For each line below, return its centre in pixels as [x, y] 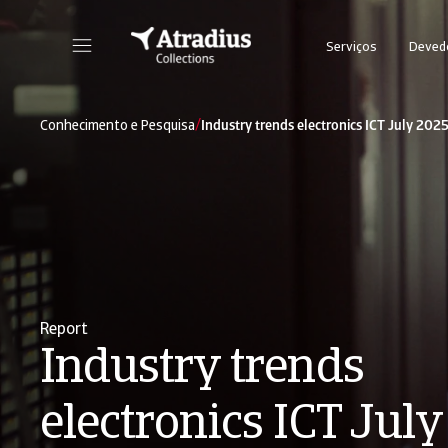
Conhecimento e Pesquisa [117, 126]
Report [64, 330]
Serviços [351, 47]
